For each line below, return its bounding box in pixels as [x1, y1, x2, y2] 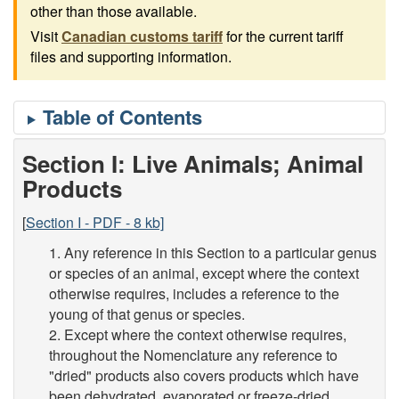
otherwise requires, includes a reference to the [49, 283, 339, 304]
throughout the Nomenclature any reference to [49, 345, 338, 365]
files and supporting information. [30, 46, 232, 67]
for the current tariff [223, 26, 344, 46]
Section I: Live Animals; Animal [22, 147, 363, 180]
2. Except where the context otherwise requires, [49, 324, 346, 345]
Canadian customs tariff [61, 26, 223, 46]
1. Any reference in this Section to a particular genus [49, 242, 377, 263]
